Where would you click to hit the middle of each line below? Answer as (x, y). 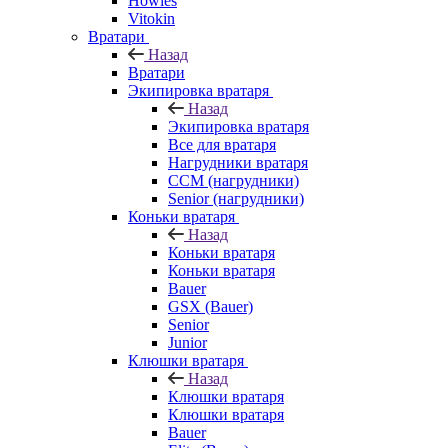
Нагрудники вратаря (238, 162)
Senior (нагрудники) (236, 198)
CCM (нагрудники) (233, 180)
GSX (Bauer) (210, 306)
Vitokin (151, 18)
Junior (187, 342)
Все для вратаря (222, 144)
